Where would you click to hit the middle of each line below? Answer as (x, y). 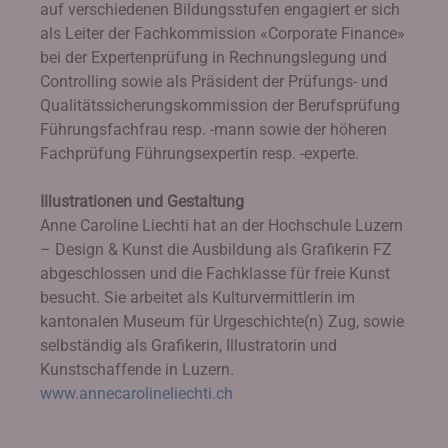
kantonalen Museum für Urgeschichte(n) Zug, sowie (222, 321)
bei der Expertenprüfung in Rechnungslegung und (213, 57)
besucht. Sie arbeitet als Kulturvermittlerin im (197, 297)
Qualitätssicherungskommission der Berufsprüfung (220, 105)
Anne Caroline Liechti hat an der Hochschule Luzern (221, 225)
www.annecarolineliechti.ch (136, 393)
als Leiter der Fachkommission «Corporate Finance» (222, 33)
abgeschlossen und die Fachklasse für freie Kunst (215, 273)
